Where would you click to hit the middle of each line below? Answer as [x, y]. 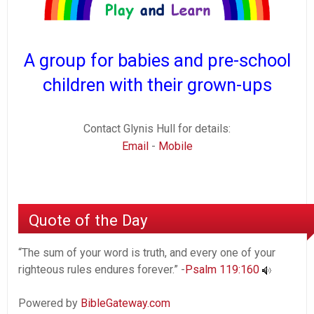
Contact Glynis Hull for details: [157, 128]
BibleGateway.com [125, 303]
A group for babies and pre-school [157, 60]
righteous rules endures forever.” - [102, 270]
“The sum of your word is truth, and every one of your [147, 253]
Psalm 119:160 [222, 270]
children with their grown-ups [157, 84]
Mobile [175, 146]
